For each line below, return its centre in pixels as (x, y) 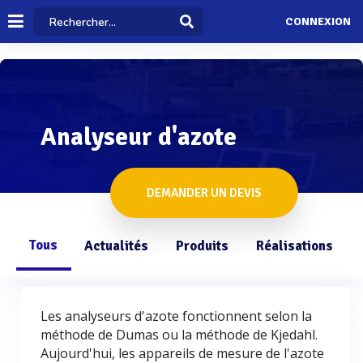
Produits (202, 246)
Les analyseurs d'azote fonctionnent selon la (176, 316)
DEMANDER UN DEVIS (204, 193)
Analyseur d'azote (139, 137)
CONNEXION (318, 22)
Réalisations (295, 246)
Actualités (116, 246)
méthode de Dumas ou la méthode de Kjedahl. (179, 335)
